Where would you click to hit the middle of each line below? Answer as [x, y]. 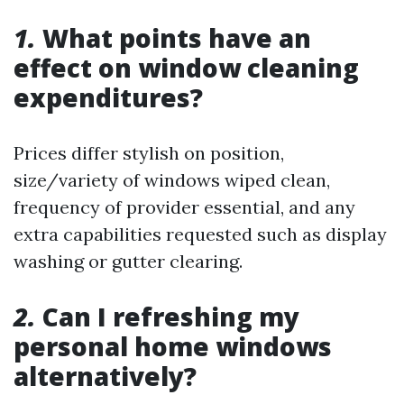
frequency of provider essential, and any [184, 207]
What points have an [174, 38]
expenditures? [108, 97]
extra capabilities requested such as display [200, 234]
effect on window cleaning [186, 68]
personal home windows [173, 346]
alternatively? [105, 376]
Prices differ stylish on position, [149, 153]
